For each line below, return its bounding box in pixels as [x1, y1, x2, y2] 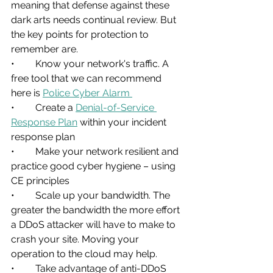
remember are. [11, 43, 78, 55]
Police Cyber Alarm [43, 87, 132, 99]
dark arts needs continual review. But [11, 13, 179, 26]
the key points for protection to [11, 28, 151, 40]
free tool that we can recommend [11, 72, 164, 84]
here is [11, 87, 43, 99]
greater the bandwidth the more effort [11, 204, 182, 216]
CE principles [11, 174, 69, 186]
